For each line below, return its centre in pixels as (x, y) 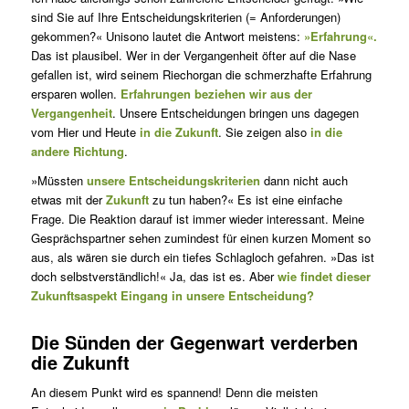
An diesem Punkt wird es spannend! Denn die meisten (174, 393)
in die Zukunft (178, 132)
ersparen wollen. (75, 94)
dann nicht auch (304, 181)
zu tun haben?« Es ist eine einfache (245, 200)
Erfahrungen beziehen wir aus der (216, 94)
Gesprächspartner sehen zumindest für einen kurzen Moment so (200, 238)
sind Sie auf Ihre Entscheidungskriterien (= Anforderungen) (185, 17)
